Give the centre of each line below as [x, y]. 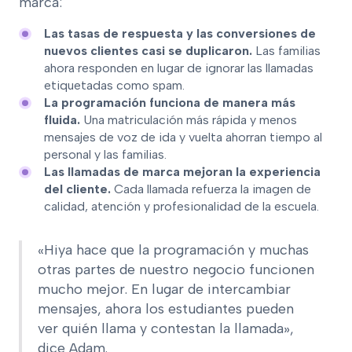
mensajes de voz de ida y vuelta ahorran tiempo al [183, 137]
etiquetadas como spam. [114, 85]
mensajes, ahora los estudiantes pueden [166, 308]
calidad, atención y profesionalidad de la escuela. [181, 206]
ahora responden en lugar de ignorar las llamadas [179, 68]
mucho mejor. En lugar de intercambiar [164, 289]
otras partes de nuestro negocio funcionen [176, 269]
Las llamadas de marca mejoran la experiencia [182, 171]
